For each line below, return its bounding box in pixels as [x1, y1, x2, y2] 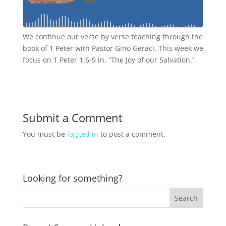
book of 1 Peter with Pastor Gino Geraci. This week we [22, 43, 203, 53]
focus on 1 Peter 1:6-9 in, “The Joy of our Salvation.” [22, 55, 195, 65]
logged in [67, 129, 98, 139]
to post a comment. [98, 129, 165, 139]
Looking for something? [22, 172, 123, 184]
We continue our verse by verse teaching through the [22, 32, 203, 41]
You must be [22, 129, 67, 139]
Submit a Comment [22, 110, 123, 125]
